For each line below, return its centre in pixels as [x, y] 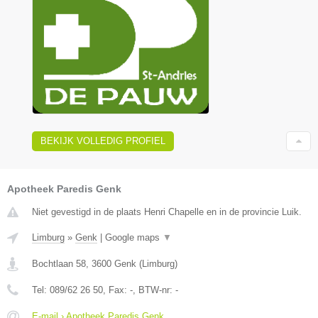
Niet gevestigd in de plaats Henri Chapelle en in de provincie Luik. [167, 212]
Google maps [134, 237]
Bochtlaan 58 [59, 263]
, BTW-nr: [154, 290]
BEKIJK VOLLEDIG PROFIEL [103, 141]
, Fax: [116, 290]
